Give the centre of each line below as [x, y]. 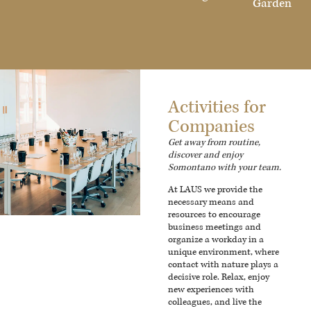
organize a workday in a [216, 240]
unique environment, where [224, 252]
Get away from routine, [215, 142]
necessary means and [211, 202]
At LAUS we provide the [216, 190]
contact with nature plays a [224, 265]
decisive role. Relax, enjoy [219, 277]
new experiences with [211, 290]
